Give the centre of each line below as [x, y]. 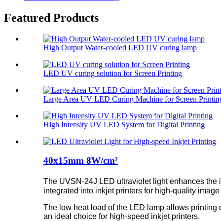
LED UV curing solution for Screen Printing [113, 73]
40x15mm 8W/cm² [81, 160]
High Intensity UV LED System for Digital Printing [124, 124]
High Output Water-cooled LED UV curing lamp [120, 47]
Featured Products [51, 18]
